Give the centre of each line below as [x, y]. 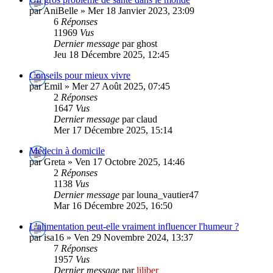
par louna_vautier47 [160, 194]
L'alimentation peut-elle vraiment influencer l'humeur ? [134, 226]
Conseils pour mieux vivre [80, 75]
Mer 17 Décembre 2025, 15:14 [113, 130]
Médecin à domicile [67, 151]
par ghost [140, 43]
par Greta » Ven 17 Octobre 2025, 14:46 [107, 161]
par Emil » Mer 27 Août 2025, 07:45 [100, 86]
